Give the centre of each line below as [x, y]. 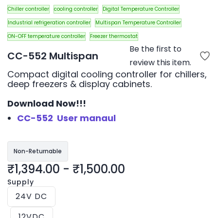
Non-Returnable [38, 151]
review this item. [161, 63]
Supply [21, 182]
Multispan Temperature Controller [138, 23]
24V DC [31, 196]
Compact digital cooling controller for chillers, [107, 74]
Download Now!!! [47, 103]
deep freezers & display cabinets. [80, 84]
